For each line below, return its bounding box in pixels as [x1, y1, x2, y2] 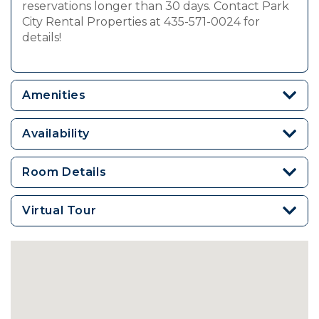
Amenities [22, 88, 86, 103]
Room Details [22, 165, 107, 179]
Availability [22, 127, 90, 141]
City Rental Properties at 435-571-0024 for [22, 15, 260, 29]
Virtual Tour [22, 204, 97, 218]
